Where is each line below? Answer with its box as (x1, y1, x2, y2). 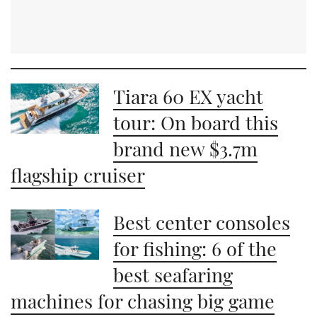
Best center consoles (113, 209, 291, 236)
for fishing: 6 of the (113, 236, 277, 262)
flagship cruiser (11, 162, 145, 188)
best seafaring (113, 262, 234, 288)
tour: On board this (113, 110, 279, 136)
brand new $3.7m (113, 136, 258, 162)
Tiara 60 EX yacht (113, 83, 264, 110)
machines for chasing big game (11, 288, 275, 314)
